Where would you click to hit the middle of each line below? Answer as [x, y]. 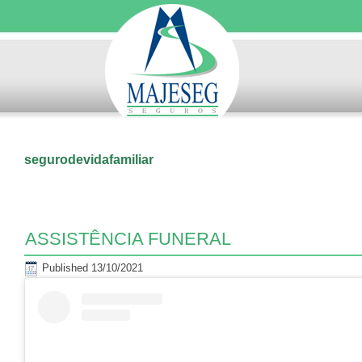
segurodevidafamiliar [89, 160]
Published [65, 267]
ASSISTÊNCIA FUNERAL [128, 239]
